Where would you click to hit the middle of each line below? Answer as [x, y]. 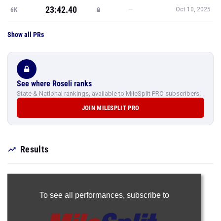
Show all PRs [26, 35]
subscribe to [148, 195]
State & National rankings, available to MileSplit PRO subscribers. [109, 93]
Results [35, 149]
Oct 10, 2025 [193, 9]
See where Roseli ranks [54, 84]
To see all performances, [83, 195]
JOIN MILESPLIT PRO [110, 108]
